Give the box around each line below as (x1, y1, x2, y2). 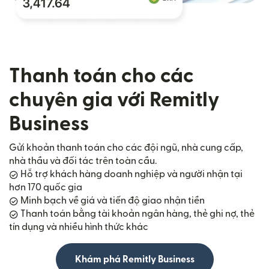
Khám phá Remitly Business (74, 255, 195, 264)
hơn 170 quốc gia (9, 183, 82, 192)
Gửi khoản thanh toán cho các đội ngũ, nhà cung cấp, (9, 143, 243, 153)
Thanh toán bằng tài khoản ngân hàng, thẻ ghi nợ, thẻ (19, 209, 255, 219)
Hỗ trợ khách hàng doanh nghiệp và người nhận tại (19, 169, 243, 179)
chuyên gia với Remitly (9, 90, 219, 110)
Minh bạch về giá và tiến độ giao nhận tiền (19, 196, 205, 205)
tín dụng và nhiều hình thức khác (9, 222, 148, 232)
